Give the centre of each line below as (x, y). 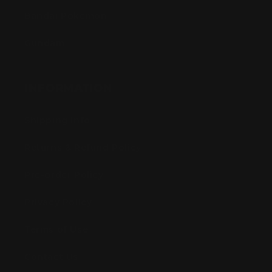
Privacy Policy (58, 202)
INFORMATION (69, 88)
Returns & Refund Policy (83, 148)
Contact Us (51, 257)
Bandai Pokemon (66, 16)
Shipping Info (57, 120)
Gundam (45, 43)
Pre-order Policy (64, 175)
